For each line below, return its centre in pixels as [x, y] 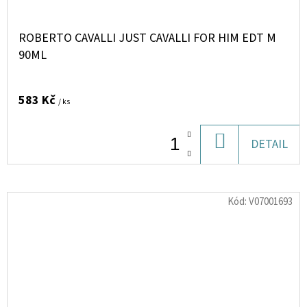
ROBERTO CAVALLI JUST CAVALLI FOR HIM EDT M [147, 38]
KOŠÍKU [246, 164]
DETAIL [269, 144]
